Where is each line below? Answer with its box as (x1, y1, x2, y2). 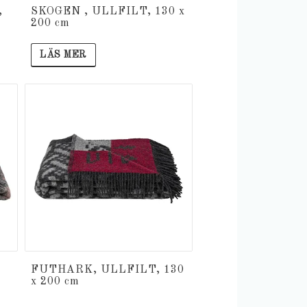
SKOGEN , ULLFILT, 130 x (31, 6, 185, 18)
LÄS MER (40, 50, 87, 60)
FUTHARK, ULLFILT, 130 (31, 265, 184, 276)
